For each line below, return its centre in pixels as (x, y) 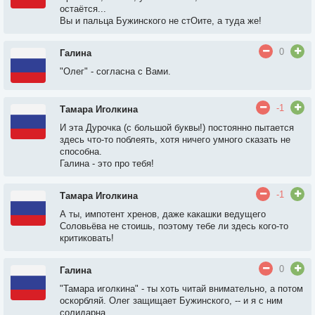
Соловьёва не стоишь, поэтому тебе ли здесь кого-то (174, 226)
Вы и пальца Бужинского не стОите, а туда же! (161, 21)
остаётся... (83, 9)
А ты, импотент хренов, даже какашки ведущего (163, 214)
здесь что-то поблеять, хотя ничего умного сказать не (175, 140)
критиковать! (87, 238)
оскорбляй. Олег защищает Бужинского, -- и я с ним (171, 301)
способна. (81, 152)
